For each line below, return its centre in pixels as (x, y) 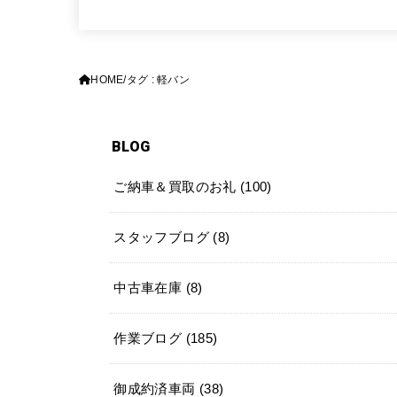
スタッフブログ (163, 237)
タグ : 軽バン (158, 80)
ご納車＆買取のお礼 (177, 187)
